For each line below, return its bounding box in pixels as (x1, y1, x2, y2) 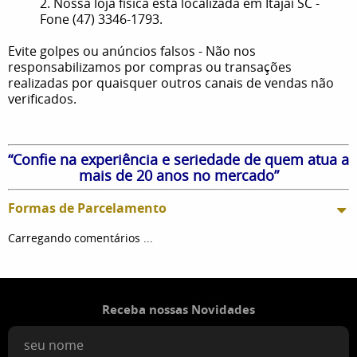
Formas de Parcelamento (8, 198, 167, 217)
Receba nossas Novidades (102, 300, 255, 318)
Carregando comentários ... (8, 229, 153, 245)
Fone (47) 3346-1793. (40, 10, 163, 28)
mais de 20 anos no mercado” (78, 165, 279, 185)
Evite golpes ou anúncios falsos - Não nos (8, 41, 256, 60)
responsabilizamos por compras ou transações (8, 57, 292, 76)
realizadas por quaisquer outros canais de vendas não (8, 73, 334, 92)
